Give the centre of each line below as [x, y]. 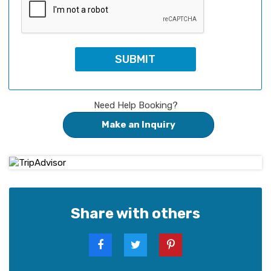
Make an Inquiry [139, 125]
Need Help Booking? [135, 105]
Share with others [135, 213]
